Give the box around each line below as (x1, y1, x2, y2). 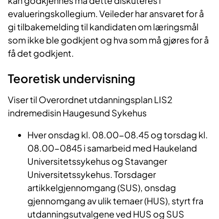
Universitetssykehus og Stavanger (27, 155, 167, 167)
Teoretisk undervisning (8, 71, 135, 86)
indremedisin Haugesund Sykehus (8, 107, 147, 119)
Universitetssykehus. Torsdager (27, 169, 156, 180)
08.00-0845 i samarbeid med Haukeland (27, 142, 197, 154)
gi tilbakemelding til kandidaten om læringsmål (8, 21, 198, 33)
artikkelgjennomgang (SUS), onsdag (27, 182, 176, 194)
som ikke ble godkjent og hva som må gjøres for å (8, 34, 209, 46)
